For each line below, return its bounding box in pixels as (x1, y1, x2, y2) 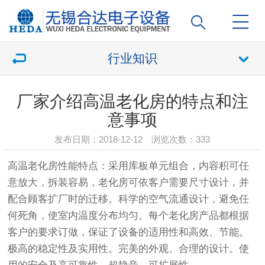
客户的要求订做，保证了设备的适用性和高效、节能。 (8, 227, 250, 238)
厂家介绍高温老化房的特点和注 (16, 92, 248, 111)
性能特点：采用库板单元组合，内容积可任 (58, 160, 250, 172)
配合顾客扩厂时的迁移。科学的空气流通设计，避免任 (8, 193, 250, 205)
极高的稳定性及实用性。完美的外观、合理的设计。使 (8, 243, 250, 255)
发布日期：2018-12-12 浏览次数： (54, 134, 196, 144)
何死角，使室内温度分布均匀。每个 (8, 210, 169, 222)
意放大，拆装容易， (8, 177, 99, 189)
